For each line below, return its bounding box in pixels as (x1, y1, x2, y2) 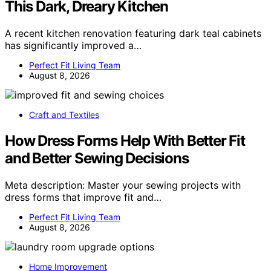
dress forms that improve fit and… (5, 191, 162, 203)
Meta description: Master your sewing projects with (5, 178, 241, 191)
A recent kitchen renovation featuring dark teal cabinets (5, 27, 261, 39)
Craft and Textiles (29, 109, 99, 120)
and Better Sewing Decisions (5, 149, 189, 167)
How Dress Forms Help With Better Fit (5, 131, 245, 149)
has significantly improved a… (5, 39, 142, 51)
